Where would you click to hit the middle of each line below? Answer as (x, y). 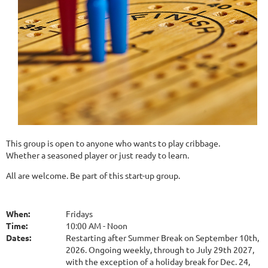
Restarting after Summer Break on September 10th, (162, 237)
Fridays (79, 213)
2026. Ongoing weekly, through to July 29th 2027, (160, 249)
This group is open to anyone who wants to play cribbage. (113, 143)
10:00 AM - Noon (97, 225)
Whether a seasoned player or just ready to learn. (98, 155)
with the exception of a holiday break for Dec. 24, (158, 261)
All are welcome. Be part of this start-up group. (93, 175)
